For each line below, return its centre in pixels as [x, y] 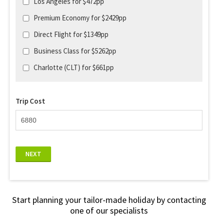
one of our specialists [109, 210]
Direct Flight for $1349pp [71, 34]
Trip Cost [30, 101]
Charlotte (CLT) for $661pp [74, 67]
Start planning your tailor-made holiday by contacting [109, 200]
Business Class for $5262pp [75, 51]
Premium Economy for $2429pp [80, 18]
